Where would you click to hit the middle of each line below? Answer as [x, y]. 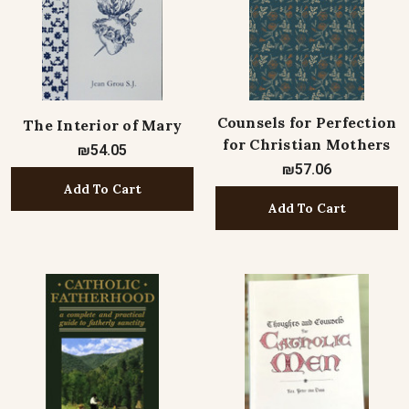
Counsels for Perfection [307, 122]
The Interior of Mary [102, 125]
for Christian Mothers [307, 144]
